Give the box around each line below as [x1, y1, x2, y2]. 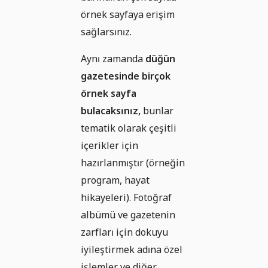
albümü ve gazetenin [81, 208, 175, 221]
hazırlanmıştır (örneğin [81, 156, 185, 169]
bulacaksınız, [81, 103, 141, 117]
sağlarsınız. [81, 25, 132, 38]
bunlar [141, 103, 173, 117]
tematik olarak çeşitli [81, 121, 176, 135]
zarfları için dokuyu [81, 225, 168, 239]
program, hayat [81, 173, 150, 187]
